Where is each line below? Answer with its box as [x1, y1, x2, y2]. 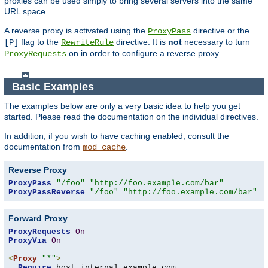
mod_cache [83, 142, 126, 153]
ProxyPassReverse [8, 188, 85, 197]
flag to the [19, 36, 61, 47]
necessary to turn [182, 36, 250, 47]
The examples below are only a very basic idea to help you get [4, 101, 240, 111]
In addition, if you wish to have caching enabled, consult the [4, 131, 229, 141]
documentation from [4, 142, 83, 152]
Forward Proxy [8, 214, 68, 224]
